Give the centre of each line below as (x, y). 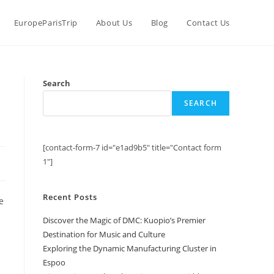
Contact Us (208, 23)
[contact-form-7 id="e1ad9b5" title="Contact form (132, 147)
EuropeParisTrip (46, 23)
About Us (114, 23)
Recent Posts (70, 197)
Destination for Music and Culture (104, 234)
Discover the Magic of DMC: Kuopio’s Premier (124, 220)
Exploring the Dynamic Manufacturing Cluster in (130, 248)
